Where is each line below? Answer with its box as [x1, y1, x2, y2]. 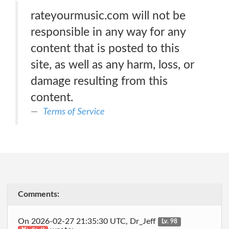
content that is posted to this [31, 42, 179, 54]
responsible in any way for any [31, 26, 186, 38]
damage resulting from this [31, 75, 168, 87]
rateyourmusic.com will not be [31, 10, 186, 21]
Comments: [18, 190, 59, 198]
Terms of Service [43, 107, 105, 117]
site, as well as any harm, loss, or [31, 59, 194, 71]
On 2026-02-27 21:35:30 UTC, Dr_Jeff [18, 217, 158, 225]
